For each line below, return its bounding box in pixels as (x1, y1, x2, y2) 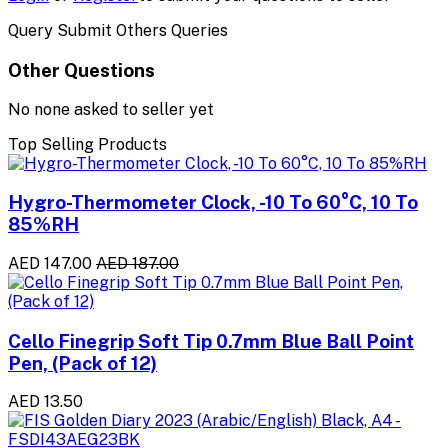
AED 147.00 (8, 253, 92, 273)
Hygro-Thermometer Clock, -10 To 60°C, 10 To (8, 191, 418, 214)
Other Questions (8, 58, 155, 81)
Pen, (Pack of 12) (8, 351, 157, 374)
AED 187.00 (96, 253, 179, 273)
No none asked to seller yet (8, 99, 214, 119)
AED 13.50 (8, 392, 83, 412)
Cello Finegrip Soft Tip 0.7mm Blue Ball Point (8, 329, 414, 352)
